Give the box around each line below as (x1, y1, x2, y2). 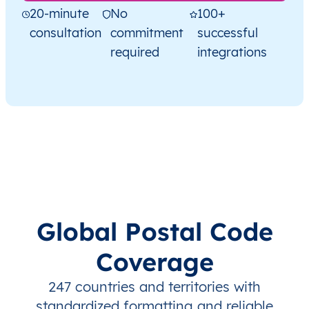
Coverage (95, 246, 214, 277)
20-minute (29, 5, 89, 21)
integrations (197, 43, 267, 60)
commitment (110, 24, 183, 41)
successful (197, 24, 258, 41)
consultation (29, 24, 101, 41)
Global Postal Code (36, 215, 273, 247)
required (110, 43, 159, 60)
